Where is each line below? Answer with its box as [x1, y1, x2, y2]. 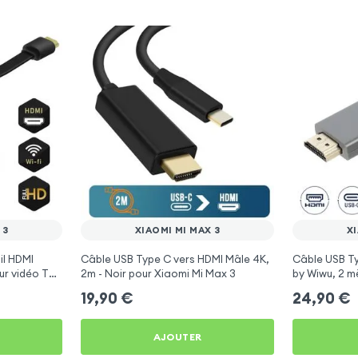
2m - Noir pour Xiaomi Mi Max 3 [80, 266, 236, 280]
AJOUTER [153, 330, 202, 343]
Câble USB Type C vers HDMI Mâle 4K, [80, 252, 269, 266]
